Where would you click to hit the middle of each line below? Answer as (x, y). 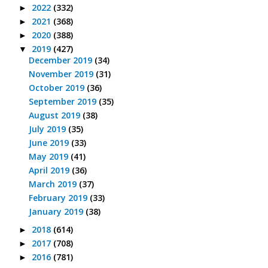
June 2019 (50, 143)
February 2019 (59, 198)
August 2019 (55, 115)
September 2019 (63, 102)
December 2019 (61, 60)
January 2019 (57, 212)
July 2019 (48, 129)
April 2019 (50, 170)
